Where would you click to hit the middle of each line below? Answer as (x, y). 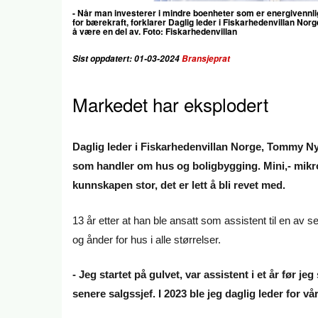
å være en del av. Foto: (119, 31)
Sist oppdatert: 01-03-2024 (127, 59)
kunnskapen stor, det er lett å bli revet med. (180, 185)
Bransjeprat (206, 59)
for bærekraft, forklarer (120, 22)
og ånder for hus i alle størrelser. (148, 239)
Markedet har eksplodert (170, 104)
